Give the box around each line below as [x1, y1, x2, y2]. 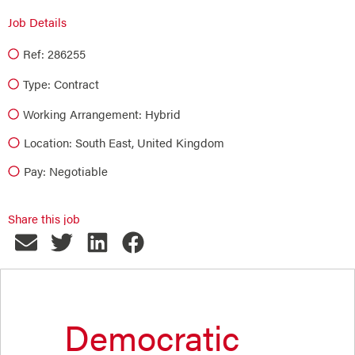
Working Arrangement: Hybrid [23, 105, 181, 122]
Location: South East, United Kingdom [23, 134, 224, 151]
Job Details [8, 13, 67, 30]
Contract [54, 75, 99, 92]
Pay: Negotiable [23, 162, 108, 179]
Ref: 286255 [23, 45, 86, 62]
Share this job [8, 210, 80, 227]
